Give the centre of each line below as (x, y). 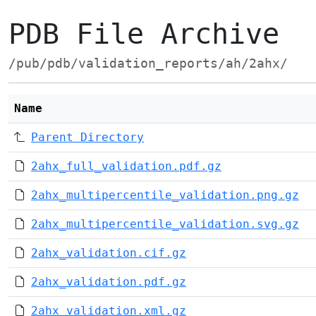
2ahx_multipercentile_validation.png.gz (165, 195)
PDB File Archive (144, 34)
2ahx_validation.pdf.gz (109, 282)
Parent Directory (87, 137)
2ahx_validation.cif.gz (109, 253)
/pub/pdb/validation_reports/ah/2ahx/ (148, 63)
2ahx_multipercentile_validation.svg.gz (165, 224)
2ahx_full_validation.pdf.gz (126, 166)
